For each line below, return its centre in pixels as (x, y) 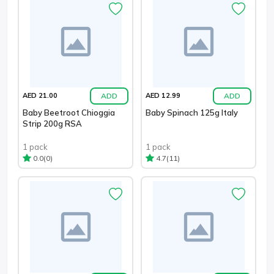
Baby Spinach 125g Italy (192, 112)
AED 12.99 (163, 96)
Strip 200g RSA (52, 123)
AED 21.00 (40, 96)
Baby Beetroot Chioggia (69, 112)
